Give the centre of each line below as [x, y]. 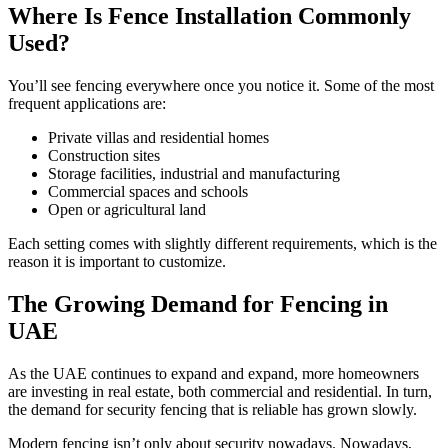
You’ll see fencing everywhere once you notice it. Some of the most [221, 86]
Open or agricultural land [127, 210]
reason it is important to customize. [117, 262]
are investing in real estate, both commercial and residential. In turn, [220, 392]
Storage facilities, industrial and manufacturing [194, 174]
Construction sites [104, 156]
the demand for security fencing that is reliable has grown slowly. [212, 410]
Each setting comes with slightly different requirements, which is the [222, 244]
